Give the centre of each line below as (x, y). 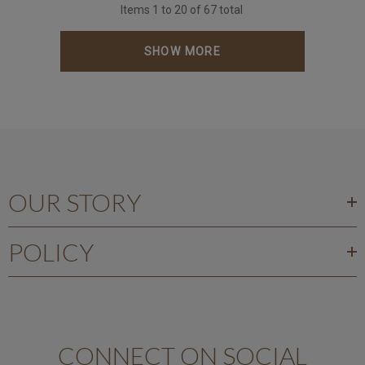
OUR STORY (75, 202)
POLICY (51, 251)
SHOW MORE (182, 51)
